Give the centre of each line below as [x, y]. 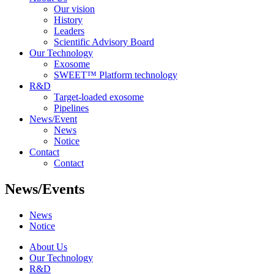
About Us [48, 246]
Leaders [69, 31]
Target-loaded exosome [99, 97]
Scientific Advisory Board [104, 42]
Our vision [74, 9]
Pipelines [71, 108]
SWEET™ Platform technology [116, 75]
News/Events [45, 189]
